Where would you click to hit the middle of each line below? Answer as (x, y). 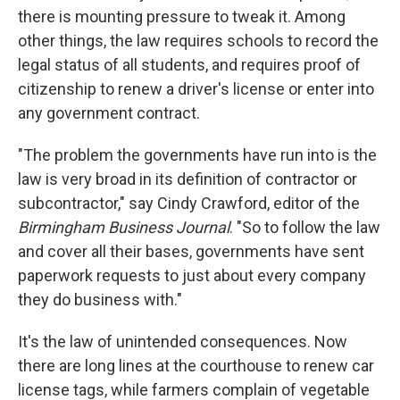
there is (46, 17)
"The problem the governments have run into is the (197, 155)
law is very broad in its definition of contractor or (187, 179)
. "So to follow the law (305, 228)
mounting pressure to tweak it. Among (210, 17)
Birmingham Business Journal (124, 228)
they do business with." (100, 300)
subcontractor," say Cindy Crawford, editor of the (189, 204)
